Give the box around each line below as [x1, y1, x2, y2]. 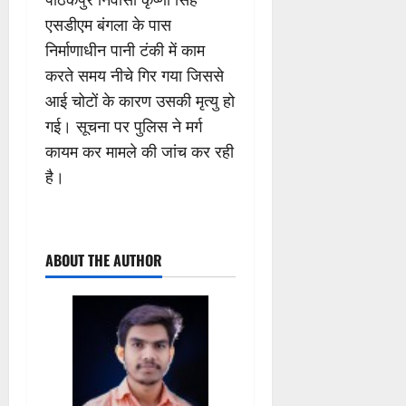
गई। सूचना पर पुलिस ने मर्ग [45, 114, 202, 137]
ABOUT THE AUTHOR [45, 248, 162, 271]
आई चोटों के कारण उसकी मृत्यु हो [45, 89, 235, 111]
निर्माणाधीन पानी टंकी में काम [45, 38, 205, 61]
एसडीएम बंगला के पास [45, 13, 171, 35]
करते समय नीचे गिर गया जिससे [45, 63, 224, 86]
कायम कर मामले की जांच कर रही [45, 140, 234, 162]
